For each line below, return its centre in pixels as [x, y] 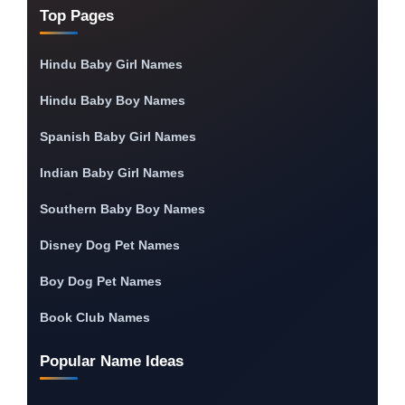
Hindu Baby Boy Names [113, 101]
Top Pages [77, 16]
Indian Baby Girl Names [112, 173]
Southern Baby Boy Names [122, 209]
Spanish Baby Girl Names [118, 137]
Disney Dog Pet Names [110, 245]
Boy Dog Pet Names [101, 282]
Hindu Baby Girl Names [111, 65]
